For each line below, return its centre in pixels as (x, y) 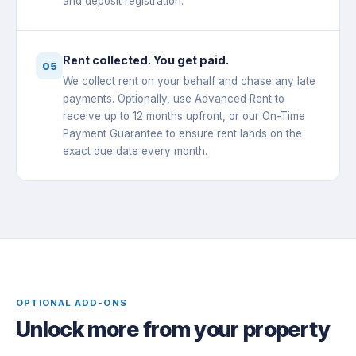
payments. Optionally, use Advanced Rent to (174, 99)
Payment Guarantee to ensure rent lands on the (182, 134)
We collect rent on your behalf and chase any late (189, 81)
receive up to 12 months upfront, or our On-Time (184, 116)
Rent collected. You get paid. (146, 60)
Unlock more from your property (173, 330)
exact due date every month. (135, 151)
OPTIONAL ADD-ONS (72, 303)
